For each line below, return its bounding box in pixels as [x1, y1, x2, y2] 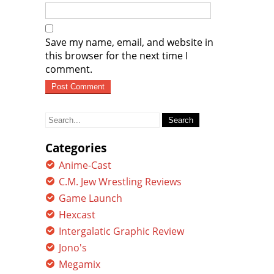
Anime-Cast [59, 158, 111, 172]
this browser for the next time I [45, 49, 188, 62]
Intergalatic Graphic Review [59, 224, 184, 238]
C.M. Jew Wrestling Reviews [59, 175, 182, 188]
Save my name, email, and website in [45, 35, 213, 49]
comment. [45, 62, 92, 76]
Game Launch [59, 191, 122, 205]
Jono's [59, 241, 87, 254]
